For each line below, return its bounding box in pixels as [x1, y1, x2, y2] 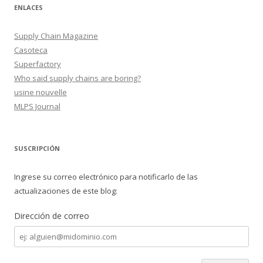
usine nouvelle [14, 87, 67, 97]
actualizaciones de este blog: [14, 186, 117, 196]
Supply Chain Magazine [14, 31, 98, 41]
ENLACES [14, 3, 43, 12]
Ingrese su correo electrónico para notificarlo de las [14, 171, 198, 182]
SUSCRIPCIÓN [14, 144, 60, 153]
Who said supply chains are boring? [14, 73, 141, 83]
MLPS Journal [14, 101, 60, 112]
